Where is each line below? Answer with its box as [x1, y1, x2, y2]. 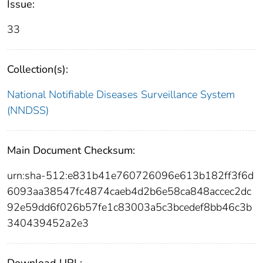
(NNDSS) [7, 103, 49, 117]
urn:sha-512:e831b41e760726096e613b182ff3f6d [7, 168, 254, 183]
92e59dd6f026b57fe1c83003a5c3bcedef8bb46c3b [7, 200, 252, 214]
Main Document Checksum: [7, 143, 135, 157]
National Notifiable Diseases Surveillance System [7, 87, 235, 102]
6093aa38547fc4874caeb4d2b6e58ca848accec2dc [7, 184, 251, 198]
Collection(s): [7, 62, 68, 76]
